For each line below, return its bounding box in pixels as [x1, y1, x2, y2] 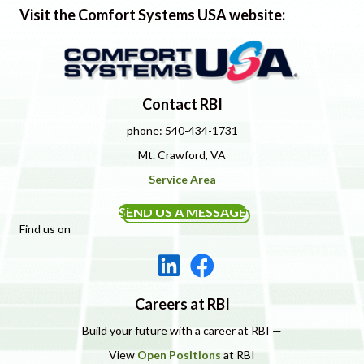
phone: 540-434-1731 [126, 123, 238, 137]
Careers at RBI [134, 294, 230, 313]
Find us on [19, 221, 71, 236]
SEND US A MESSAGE [118, 203, 246, 219]
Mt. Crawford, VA [138, 147, 226, 162]
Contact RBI [141, 94, 223, 113]
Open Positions [137, 347, 221, 362]
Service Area [148, 171, 216, 186]
